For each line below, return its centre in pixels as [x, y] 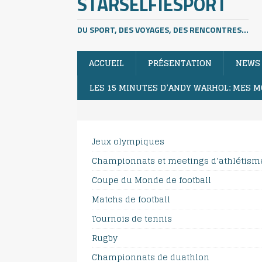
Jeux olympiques [128, 141]
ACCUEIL [106, 63]
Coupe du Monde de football [151, 180]
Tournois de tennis [132, 218]
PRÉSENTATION [180, 63]
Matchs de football [131, 199]
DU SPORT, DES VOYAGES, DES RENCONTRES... [163, 29]
